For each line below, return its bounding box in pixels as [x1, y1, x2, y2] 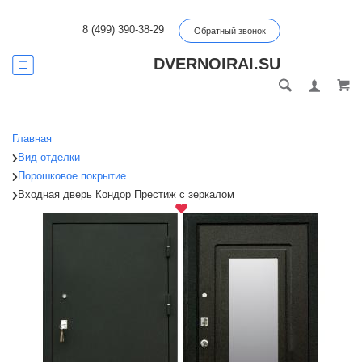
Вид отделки [18, 151, 80, 163]
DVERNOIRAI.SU [153, 55, 280, 73]
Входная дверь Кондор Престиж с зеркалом [18, 188, 234, 200]
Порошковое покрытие [18, 170, 126, 182]
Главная [12, 133, 52, 145]
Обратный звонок [193, 26, 266, 36]
